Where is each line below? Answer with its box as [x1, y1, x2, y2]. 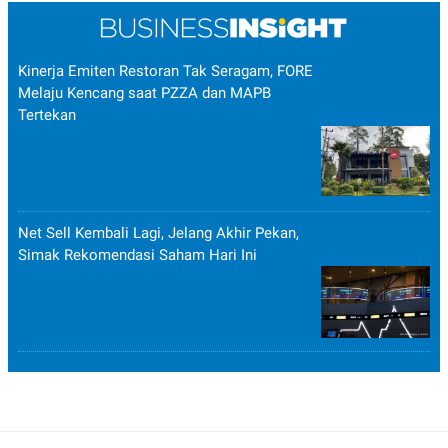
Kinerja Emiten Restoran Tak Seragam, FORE [18, 61, 313, 80]
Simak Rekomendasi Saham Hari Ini [18, 245, 257, 264]
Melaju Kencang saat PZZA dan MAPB [18, 83, 271, 102]
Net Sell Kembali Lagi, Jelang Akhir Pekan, [18, 223, 299, 242]
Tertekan [18, 105, 76, 124]
